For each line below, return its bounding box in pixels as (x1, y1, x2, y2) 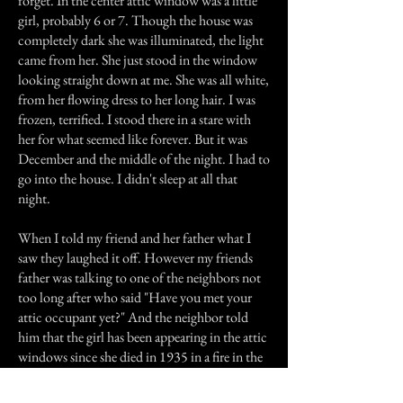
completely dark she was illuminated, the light (18, 31, 264, 49)
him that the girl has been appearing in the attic (18, 327, 267, 346)
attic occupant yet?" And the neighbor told (18, 308, 248, 327)
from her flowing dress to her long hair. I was (18, 90, 255, 109)
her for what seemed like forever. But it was (18, 130, 247, 148)
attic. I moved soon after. (18, 367, 152, 386)
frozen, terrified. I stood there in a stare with (18, 110, 251, 129)
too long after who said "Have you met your (18, 288, 252, 307)
